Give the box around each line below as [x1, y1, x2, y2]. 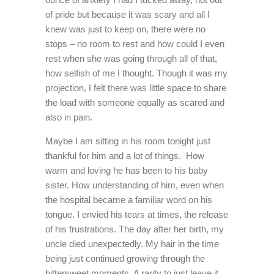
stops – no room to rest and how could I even [45, 39, 224, 49]
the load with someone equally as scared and [45, 97, 224, 108]
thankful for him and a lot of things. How [45, 150, 204, 161]
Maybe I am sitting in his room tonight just [45, 136, 210, 146]
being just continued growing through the [45, 253, 205, 264]
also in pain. [45, 112, 92, 122]
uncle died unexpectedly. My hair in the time [45, 239, 219, 249]
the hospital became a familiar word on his [45, 194, 212, 205]
